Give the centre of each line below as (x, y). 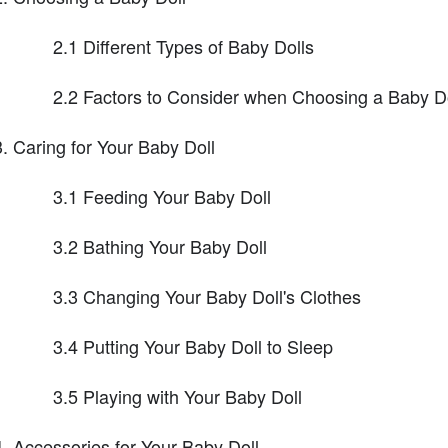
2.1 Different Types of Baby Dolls (183, 46)
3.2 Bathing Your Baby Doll (159, 246)
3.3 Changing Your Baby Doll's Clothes (206, 296)
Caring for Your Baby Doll (113, 146)
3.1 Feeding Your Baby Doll (161, 196)
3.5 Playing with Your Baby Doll (177, 396)
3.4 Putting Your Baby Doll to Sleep (192, 346)
